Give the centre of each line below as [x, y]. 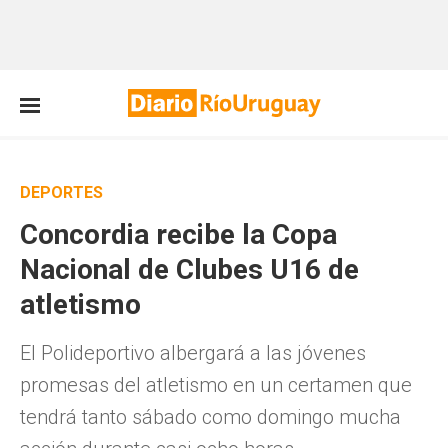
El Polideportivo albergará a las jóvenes [193, 353]
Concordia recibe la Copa [178, 234]
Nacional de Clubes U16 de [189, 269]
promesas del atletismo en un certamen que [216, 385]
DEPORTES [61, 192]
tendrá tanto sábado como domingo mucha [210, 417]
